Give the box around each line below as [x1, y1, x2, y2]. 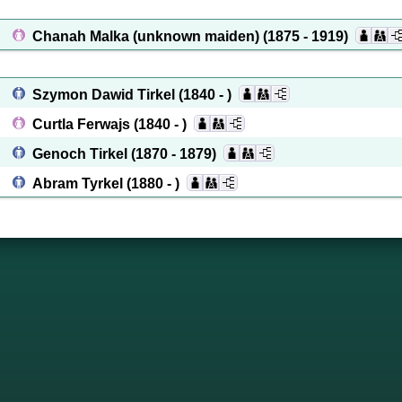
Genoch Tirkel [32, 146, 131, 162]
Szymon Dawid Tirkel [32, 87, 179, 102]
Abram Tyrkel [32, 176, 127, 191]
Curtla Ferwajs [32, 117, 134, 132]
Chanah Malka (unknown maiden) [32, 29, 263, 44]
